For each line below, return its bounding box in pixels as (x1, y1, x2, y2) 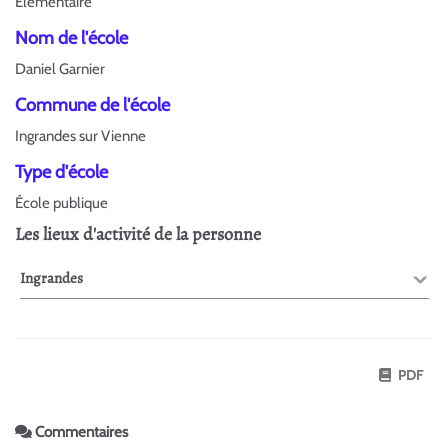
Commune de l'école (15, 93, 170, 116)
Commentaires (32, 423, 128, 441)
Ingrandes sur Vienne (15, 126, 146, 145)
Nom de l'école (15, 26, 128, 49)
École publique (15, 193, 108, 212)
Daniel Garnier (15, 59, 105, 78)
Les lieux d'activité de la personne (15, 221, 261, 246)
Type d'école (15, 160, 108, 183)
